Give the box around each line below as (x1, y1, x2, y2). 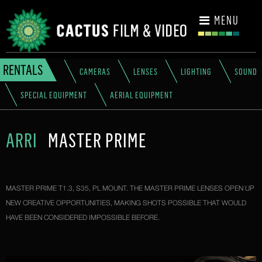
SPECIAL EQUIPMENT (20, 89, 87, 101)
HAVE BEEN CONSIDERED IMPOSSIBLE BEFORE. (6, 213, 160, 222)
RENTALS (3, 61, 43, 78)
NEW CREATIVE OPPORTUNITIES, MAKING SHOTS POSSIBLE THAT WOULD (6, 198, 246, 208)
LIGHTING (181, 66, 212, 77)
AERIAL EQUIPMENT (110, 89, 173, 101)
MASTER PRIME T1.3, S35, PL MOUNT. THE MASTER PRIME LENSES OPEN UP (6, 184, 254, 193)
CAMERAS (80, 66, 111, 77)
